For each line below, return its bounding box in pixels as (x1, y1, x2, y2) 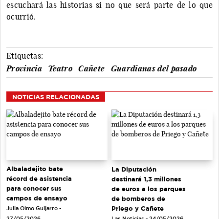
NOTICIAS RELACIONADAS (12, 93, 99, 100)
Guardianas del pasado (110, 63, 197, 73)
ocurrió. (6, 11, 36, 22)
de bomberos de (111, 195, 165, 202)
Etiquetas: (6, 50, 44, 61)
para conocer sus (6, 185, 62, 192)
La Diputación (111, 165, 156, 173)
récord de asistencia (6, 175, 72, 182)
